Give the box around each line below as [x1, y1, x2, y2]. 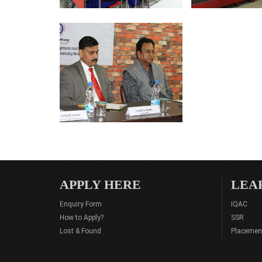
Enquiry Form [60, 200, 102, 208]
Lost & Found [60, 227, 101, 235]
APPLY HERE [60, 177, 141, 192]
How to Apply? [60, 213, 104, 222]
